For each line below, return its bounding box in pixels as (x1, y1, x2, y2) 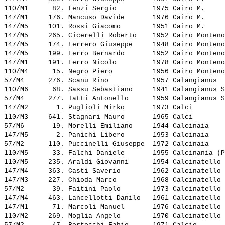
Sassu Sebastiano (68, 86, 149, 94)
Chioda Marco (68, 176, 149, 184)
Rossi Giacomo (68, 23, 149, 31)
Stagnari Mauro (68, 113, 149, 121)
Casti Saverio (68, 167, 149, 175)
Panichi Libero (68, 131, 149, 139)
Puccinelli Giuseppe (68, 140, 149, 148)
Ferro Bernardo (68, 50, 149, 58)
